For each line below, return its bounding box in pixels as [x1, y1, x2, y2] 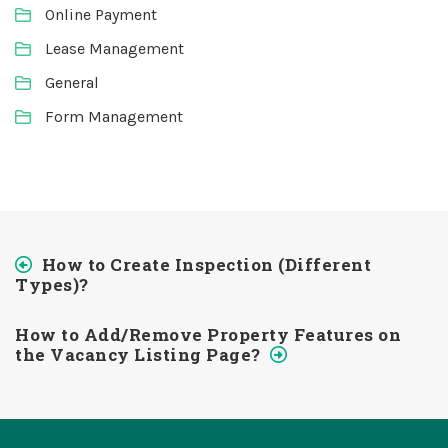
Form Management [45, 107, 183, 126]
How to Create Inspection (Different [41, 253, 371, 276]
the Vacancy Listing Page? [15, 343, 261, 366]
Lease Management [45, 39, 184, 58]
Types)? [15, 273, 89, 296]
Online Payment [45, 5, 157, 24]
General [45, 73, 99, 92]
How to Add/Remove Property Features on [15, 323, 401, 346]
